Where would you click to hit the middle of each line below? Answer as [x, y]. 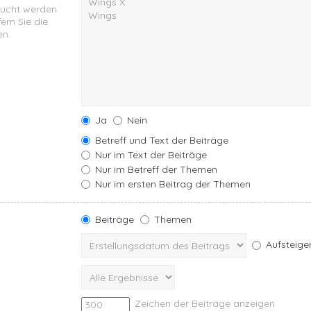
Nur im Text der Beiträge [150, 154]
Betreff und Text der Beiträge [161, 140]
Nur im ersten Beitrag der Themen [172, 184]
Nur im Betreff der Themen [155, 169]
